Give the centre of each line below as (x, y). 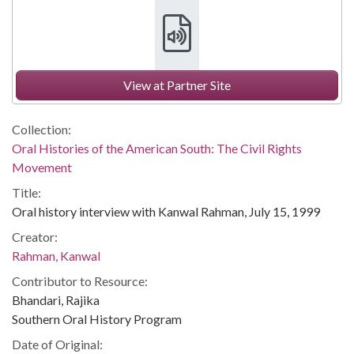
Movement (42, 167)
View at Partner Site (177, 85)
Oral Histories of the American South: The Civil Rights (157, 148)
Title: (26, 192)
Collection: (41, 129)
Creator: (35, 237)
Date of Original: (57, 344)
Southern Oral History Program (97, 319)
